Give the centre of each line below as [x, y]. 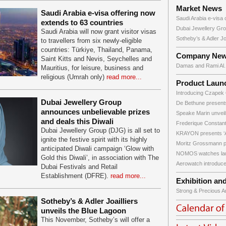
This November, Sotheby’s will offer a [95, 220]
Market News [199, 8]
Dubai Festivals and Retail [79, 167]
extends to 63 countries [82, 22]
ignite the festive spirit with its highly [94, 139]
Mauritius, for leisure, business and [92, 68]
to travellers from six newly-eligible [91, 41]
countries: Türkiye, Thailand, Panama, [97, 50]
